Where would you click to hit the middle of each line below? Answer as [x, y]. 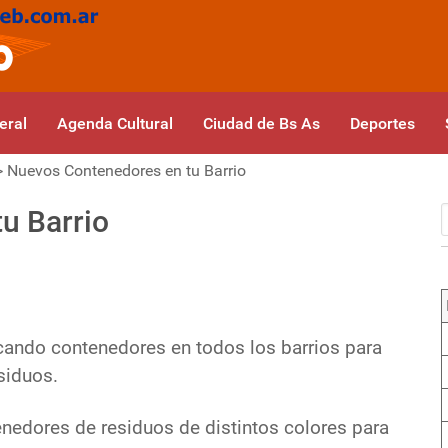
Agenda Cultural [115, 124]
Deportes [382, 124]
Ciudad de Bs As [261, 124]
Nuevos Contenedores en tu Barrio [126, 171]
